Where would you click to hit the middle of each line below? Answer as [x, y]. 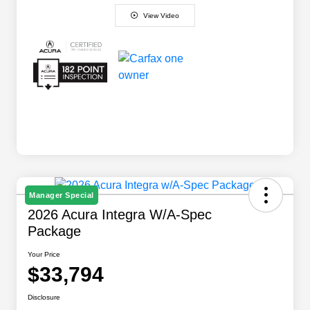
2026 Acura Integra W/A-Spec [120, 215]
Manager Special [62, 195]
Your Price [44, 255]
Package [54, 231]
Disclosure [44, 298]
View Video [161, 15]
